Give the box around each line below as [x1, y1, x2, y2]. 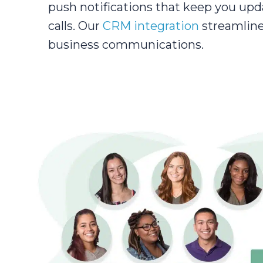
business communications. [48, 37, 204, 52]
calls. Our [48, 18, 103, 33]
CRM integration [103, 18, 199, 33]
